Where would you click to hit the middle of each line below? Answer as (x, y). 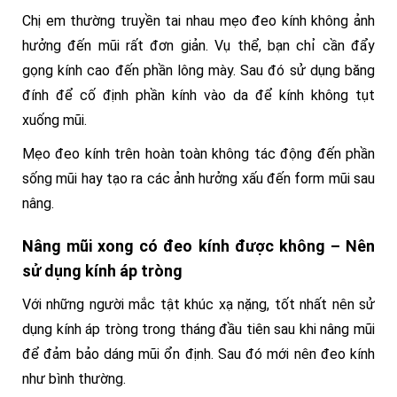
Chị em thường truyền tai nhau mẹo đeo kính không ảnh (198, 21)
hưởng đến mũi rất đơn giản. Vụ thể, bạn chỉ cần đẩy (198, 46)
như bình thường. (74, 379)
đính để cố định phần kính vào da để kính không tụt (198, 95)
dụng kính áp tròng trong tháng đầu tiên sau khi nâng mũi (198, 329)
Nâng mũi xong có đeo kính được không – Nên (198, 246)
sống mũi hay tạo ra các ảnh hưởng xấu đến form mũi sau (198, 179)
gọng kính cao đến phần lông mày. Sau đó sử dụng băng (198, 70)
